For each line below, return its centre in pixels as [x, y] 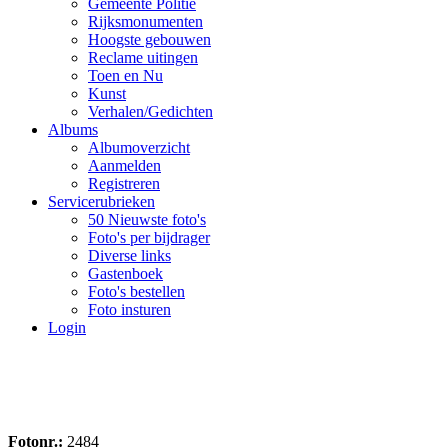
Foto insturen [129, 309]
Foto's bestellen [136, 291]
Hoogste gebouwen [149, 39]
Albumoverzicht [139, 147]
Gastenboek [125, 273]
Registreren [124, 183]
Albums [73, 129]
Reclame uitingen [143, 57]
